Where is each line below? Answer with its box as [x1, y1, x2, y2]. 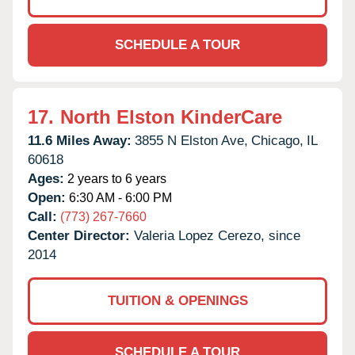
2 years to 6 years [64, 171, 166, 185]
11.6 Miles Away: [28, 132, 132, 148]
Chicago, [251, 132, 303, 148]
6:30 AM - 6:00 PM [66, 190, 172, 204]
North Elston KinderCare [60, 105, 282, 128]
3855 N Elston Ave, [135, 132, 248, 148]
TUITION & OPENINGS [107, 292, 248, 308]
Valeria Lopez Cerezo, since [134, 227, 300, 243]
